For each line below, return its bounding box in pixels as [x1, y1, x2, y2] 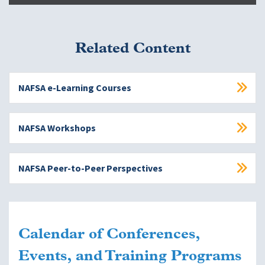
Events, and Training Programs [18, 248, 241, 264]
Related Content [75, 41, 190, 57]
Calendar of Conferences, [18, 227, 200, 242]
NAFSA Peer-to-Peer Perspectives [18, 161, 163, 174]
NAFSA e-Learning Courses [18, 81, 131, 94]
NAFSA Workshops [18, 121, 96, 134]
